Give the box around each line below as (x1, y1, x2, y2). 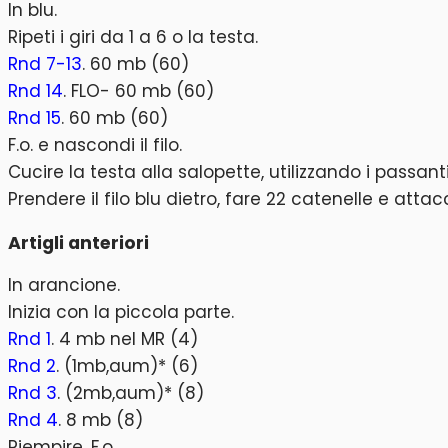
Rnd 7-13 (8, 52, 82, 77)
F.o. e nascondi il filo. (8, 133, 182, 158)
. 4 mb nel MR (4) (51, 327, 198, 352)
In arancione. (8, 273, 120, 298)
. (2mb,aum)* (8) (57, 381, 204, 406)
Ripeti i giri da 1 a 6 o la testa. (8, 25, 258, 50)
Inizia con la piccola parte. (8, 300, 234, 325)
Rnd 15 (8, 106, 61, 131)
